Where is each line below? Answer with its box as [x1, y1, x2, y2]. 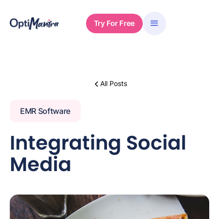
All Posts [100, 79, 127, 88]
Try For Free [93, 19, 135, 28]
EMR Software [20, 106, 71, 116]
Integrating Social [10, 129, 186, 156]
